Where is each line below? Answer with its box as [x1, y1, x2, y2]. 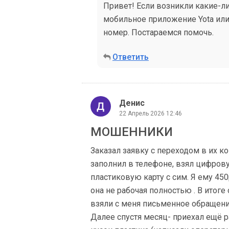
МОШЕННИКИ [90, 125, 173, 139]
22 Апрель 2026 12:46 [119, 109, 182, 117]
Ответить [112, 52, 149, 62]
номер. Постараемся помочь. [103, 28, 214, 37]
